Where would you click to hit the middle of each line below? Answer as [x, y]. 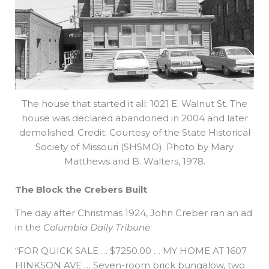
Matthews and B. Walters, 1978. [134, 162]
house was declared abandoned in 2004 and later [134, 118]
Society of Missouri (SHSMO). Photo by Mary [134, 147]
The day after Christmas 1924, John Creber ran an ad [134, 213]
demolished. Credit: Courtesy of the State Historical [134, 133]
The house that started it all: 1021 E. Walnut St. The [134, 104]
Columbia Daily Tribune [97, 227]
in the [29, 227]
